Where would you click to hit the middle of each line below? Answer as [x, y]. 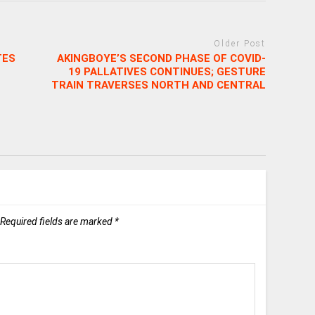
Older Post [240, 44]
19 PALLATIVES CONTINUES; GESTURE [167, 71]
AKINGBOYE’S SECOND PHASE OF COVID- [162, 58]
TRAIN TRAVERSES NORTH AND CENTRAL [159, 85]
